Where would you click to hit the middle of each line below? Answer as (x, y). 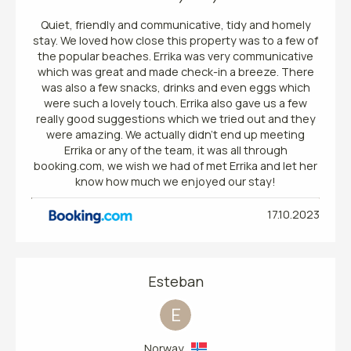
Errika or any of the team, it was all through (175, 150)
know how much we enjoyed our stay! (175, 182)
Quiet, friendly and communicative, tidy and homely (175, 25)
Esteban (175, 282)
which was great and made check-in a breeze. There (175, 72)
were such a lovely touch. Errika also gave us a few (175, 103)
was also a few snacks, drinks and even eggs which (175, 88)
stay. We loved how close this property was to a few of (175, 41)
